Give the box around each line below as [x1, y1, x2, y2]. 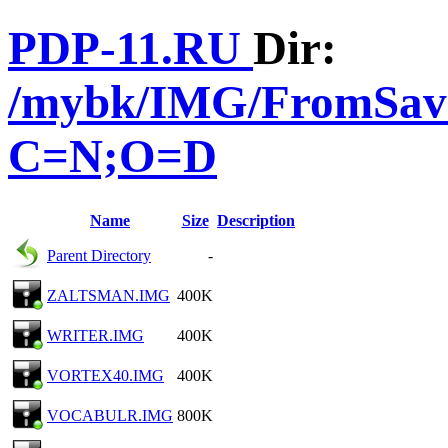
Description [217, 211, 295, 229]
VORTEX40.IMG [47, 366, 164, 384]
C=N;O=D [8, 130, 217, 183]
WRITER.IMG [47, 326, 144, 344]
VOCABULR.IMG [47, 406, 173, 424]
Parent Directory [47, 246, 151, 264]
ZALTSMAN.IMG [47, 286, 170, 304]
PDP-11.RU [8, 22, 253, 75]
